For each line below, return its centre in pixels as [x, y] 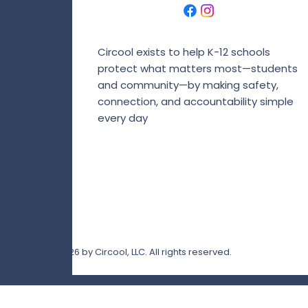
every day [122, 118]
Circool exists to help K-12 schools [184, 52]
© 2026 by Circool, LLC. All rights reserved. [140, 252]
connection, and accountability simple [195, 101]
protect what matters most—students [197, 68]
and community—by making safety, [188, 85]
